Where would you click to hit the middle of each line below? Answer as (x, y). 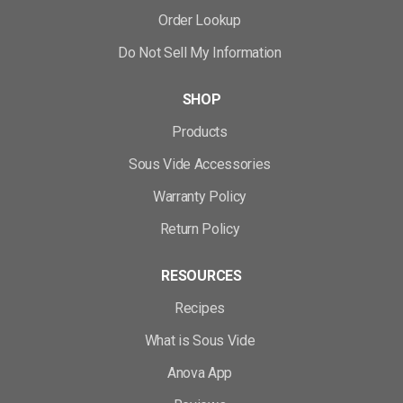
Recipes (200, 308)
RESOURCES (201, 276)
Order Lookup (200, 20)
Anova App (200, 373)
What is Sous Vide (200, 340)
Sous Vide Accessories (200, 164)
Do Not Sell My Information (200, 53)
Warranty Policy (200, 197)
